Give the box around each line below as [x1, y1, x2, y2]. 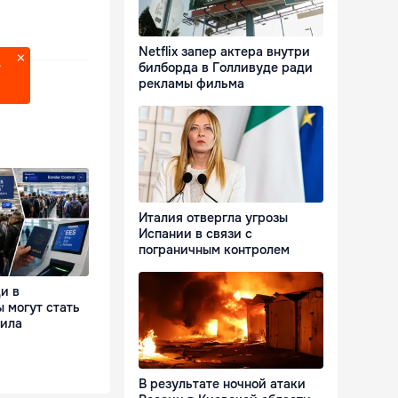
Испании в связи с [139, 226, 252, 243]
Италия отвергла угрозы [139, 210, 288, 227]
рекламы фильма [139, 76, 244, 92]
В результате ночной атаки [139, 376, 306, 393]
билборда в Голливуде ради [139, 60, 313, 76]
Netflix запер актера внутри [139, 44, 310, 60]
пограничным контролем [139, 242, 290, 259]
